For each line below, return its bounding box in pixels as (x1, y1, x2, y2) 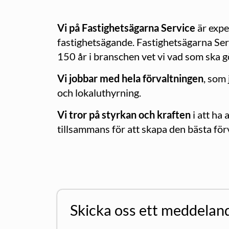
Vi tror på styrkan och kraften (57, 108, 191, 121)
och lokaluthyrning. (57, 86, 141, 99)
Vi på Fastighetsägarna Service (57, 21, 195, 34)
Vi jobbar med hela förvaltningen (57, 72, 203, 85)
